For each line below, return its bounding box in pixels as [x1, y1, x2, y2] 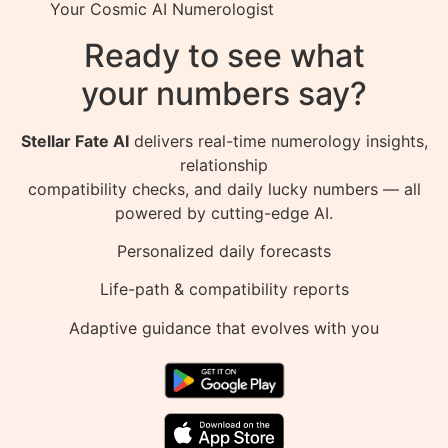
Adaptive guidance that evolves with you [69, 317, 379, 338]
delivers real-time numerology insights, [128, 130, 428, 151]
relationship [180, 154, 268, 175]
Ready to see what [83, 35, 365, 75]
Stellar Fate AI [20, 130, 129, 151]
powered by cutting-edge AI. [115, 202, 333, 223]
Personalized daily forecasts [117, 241, 331, 262]
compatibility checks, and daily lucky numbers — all [27, 178, 421, 199]
